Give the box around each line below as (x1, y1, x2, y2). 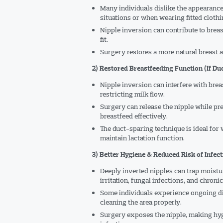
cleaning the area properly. (100, 198, 182, 207)
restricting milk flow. (100, 90, 165, 99)
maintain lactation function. (100, 133, 185, 142)
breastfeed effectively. (100, 111, 168, 120)
